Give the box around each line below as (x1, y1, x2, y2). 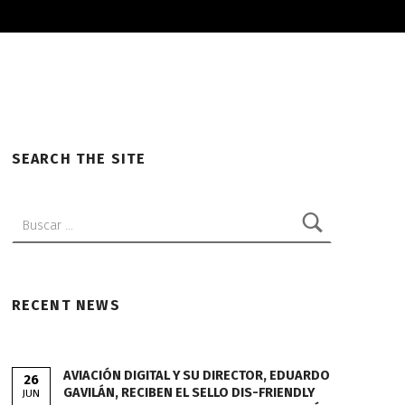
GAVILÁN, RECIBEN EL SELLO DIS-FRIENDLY (63, 383, 316, 400)
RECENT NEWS (11, 297, 120, 315)
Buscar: (10, 198, 54, 215)
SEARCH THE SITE (11, 150, 146, 168)
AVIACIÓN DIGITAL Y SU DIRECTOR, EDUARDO (63, 366, 331, 383)
